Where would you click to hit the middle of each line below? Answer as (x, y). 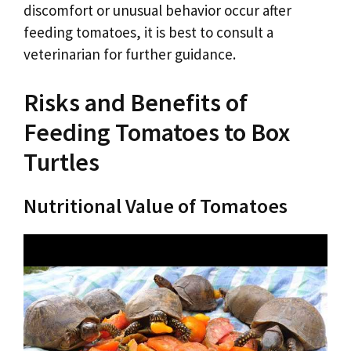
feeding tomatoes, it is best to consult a (148, 33)
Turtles (62, 162)
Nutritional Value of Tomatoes (156, 205)
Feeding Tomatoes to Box (157, 132)
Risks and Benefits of (136, 102)
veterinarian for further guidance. (130, 54)
